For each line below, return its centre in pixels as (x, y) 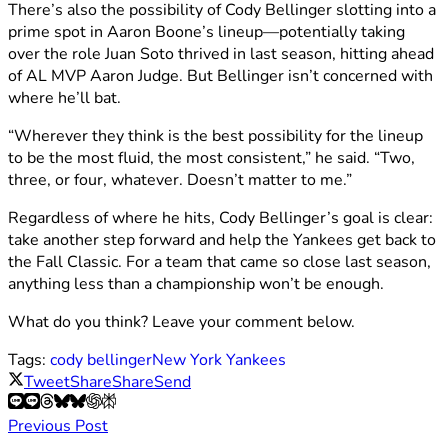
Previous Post (58, 425)
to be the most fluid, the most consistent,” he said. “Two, (211, 157)
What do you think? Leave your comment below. (181, 321)
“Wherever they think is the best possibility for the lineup (215, 135)
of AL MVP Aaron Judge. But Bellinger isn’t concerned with (220, 75)
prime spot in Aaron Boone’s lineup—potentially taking (206, 31)
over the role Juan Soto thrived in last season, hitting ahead (221, 53)
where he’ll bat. (64, 97)
